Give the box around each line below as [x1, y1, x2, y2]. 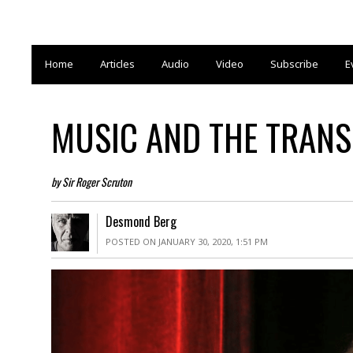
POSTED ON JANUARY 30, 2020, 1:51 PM [105, 235, 268, 247]
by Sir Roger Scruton [50, 173, 132, 190]
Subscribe [269, 56, 318, 71]
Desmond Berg [105, 211, 176, 231]
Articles [99, 56, 135, 71]
